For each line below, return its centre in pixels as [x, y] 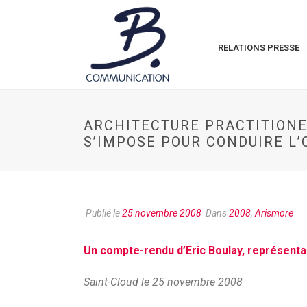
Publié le [103, 213]
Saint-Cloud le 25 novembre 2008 [163, 282]
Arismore [274, 213]
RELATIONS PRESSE [259, 48]
